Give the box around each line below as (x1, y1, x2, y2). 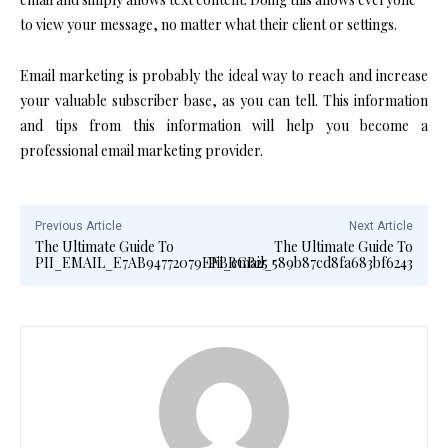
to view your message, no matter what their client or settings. (20, 14, 397, 34)
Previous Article (35, 218, 122, 233)
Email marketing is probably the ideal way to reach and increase (20, 65, 428, 85)
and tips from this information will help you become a (20, 115, 428, 135)
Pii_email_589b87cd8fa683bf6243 (207, 252, 413, 272)
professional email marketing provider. (20, 140, 263, 160)
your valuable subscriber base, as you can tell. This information (20, 90, 428, 110)
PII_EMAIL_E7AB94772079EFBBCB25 (35, 252, 268, 272)
